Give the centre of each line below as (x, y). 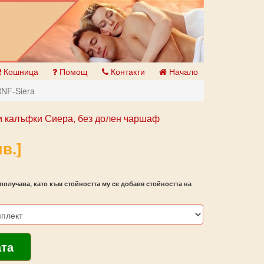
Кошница (20, 71)
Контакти (127, 71)
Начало (182, 71)
